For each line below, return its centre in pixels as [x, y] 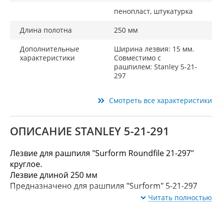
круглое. [26, 164]
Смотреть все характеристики [161, 100]
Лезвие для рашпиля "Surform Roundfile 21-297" [102, 153]
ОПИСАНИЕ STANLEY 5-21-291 [90, 131]
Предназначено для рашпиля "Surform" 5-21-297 [104, 186]
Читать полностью [180, 197]
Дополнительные [50, 49]
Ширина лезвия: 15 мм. [154, 49]
